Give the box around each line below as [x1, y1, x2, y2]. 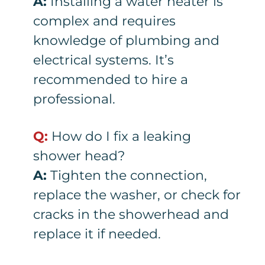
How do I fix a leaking [48, 128, 192, 145]
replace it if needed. [33, 226, 161, 243]
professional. [33, 91, 116, 108]
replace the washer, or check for [33, 187, 241, 203]
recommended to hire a [33, 72, 189, 88]
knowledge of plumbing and [33, 33, 220, 49]
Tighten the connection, [47, 167, 208, 184]
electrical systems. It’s [33, 52, 174, 69]
